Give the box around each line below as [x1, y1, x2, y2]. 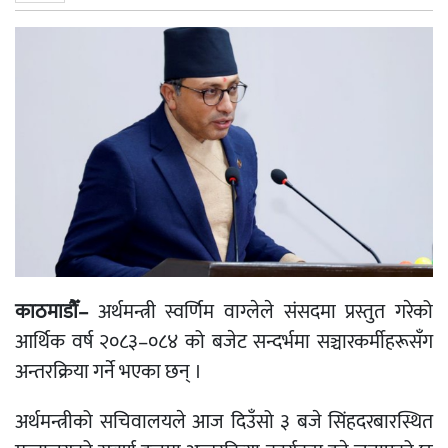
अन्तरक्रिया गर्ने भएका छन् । [15, 355, 202, 390]
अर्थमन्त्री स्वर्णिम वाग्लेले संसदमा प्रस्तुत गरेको [97, 295, 434, 330]
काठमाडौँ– [15, 295, 98, 330]
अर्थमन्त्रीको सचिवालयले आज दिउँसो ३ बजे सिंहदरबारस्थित [15, 405, 433, 440]
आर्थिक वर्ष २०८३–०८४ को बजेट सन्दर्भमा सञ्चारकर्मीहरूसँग [15, 325, 433, 360]
